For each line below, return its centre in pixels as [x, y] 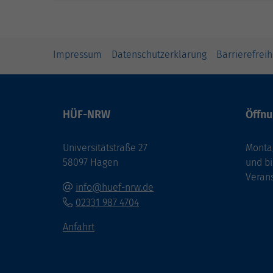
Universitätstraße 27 [105, 147]
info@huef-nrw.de [115, 187]
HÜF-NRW [87, 114]
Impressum [77, 54]
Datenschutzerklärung [159, 54]
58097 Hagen [90, 162]
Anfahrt [79, 227]
